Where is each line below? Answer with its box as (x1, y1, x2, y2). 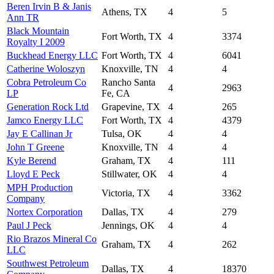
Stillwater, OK (102, 168, 157, 179)
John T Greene (7, 141, 64, 152)
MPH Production (7, 182, 73, 193)
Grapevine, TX (102, 101, 160, 112)
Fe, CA (102, 87, 130, 98)
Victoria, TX (102, 187, 150, 198)
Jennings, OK (102, 220, 155, 231)
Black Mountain (7, 25, 69, 36)
